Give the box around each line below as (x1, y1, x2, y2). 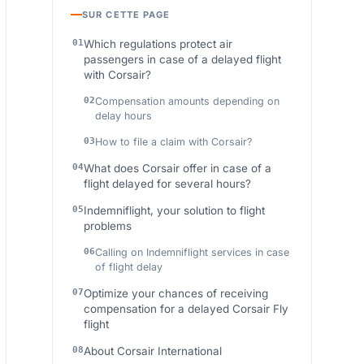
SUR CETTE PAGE (82, 9, 171, 20)
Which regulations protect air (84, 37, 232, 50)
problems (84, 219, 132, 232)
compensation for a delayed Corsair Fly (84, 302, 288, 315)
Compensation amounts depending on (95, 95, 279, 107)
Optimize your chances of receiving (84, 287, 268, 300)
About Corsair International (84, 344, 222, 357)
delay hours (95, 110, 152, 122)
